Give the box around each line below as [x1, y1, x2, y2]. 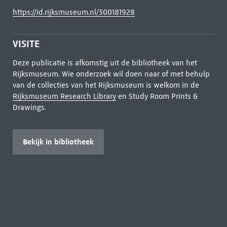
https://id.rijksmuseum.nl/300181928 [12, 8, 135, 17]
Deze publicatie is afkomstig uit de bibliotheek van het [12, 58, 197, 67]
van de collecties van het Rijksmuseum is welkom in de [12, 81, 199, 90]
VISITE [12, 38, 40, 50]
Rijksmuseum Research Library [12, 92, 116, 101]
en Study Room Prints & [116, 92, 198, 101]
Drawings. [12, 103, 46, 112]
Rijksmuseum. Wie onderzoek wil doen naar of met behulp [12, 69, 210, 79]
